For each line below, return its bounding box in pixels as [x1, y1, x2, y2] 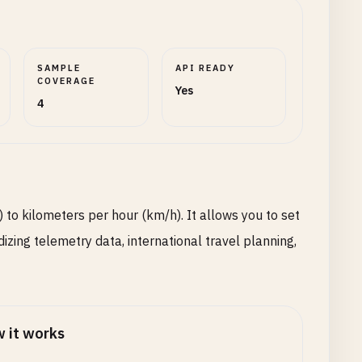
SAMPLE [37, 62, 82, 74]
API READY [175, 62, 236, 74]
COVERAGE [37, 75, 96, 86]
